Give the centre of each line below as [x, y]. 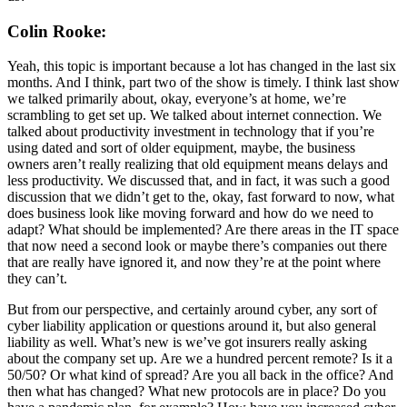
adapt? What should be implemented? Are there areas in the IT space [203, 230]
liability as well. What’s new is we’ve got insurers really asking [187, 342]
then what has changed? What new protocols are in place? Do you [197, 392]
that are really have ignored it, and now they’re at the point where [194, 263]
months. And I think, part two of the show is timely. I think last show [203, 83]
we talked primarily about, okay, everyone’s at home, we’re [177, 99]
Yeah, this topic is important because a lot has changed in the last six [202, 66]
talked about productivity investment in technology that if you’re [191, 132]
